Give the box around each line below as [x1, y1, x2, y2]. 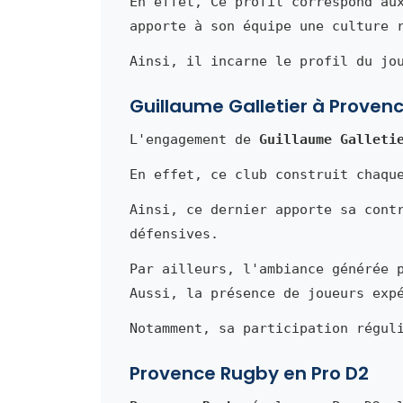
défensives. [130, 226, 219, 243]
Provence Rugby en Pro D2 [130, 361, 369, 387]
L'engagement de [130, 131, 259, 148]
